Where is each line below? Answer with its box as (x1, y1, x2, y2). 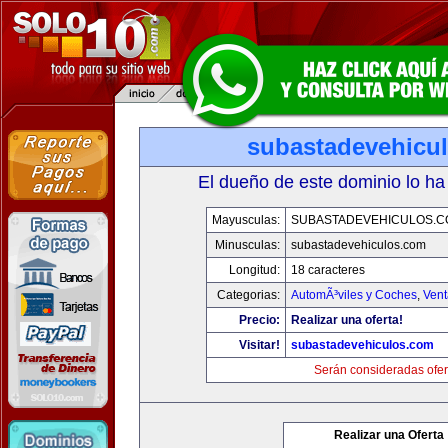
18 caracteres (290, 263, 365, 277)
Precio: (238, 313, 280, 327)
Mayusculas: (211, 213, 280, 227)
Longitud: (228, 263, 280, 277)
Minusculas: (214, 238, 280, 252)
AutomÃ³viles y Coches (290, 288, 417, 302)
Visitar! (238, 338, 280, 352)
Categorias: (216, 288, 280, 302)
